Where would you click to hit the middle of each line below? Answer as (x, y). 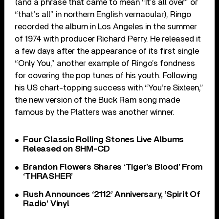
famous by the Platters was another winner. (95, 112)
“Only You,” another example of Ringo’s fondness (105, 63)
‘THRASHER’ (48, 176)
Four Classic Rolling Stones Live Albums (104, 140)
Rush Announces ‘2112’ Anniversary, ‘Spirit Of (112, 194)
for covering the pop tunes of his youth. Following (106, 75)
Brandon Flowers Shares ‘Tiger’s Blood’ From (113, 167)
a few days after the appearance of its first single (107, 51)
